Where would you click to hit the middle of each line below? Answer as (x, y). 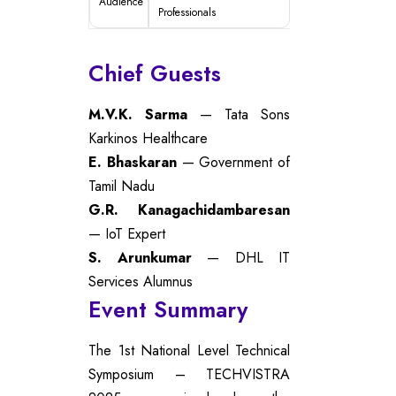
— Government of (233, 162)
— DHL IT (240, 257)
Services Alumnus (141, 281)
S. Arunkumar (140, 257)
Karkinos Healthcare (148, 138)
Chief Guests (155, 73)
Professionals (187, 12)
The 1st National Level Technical (189, 350)
